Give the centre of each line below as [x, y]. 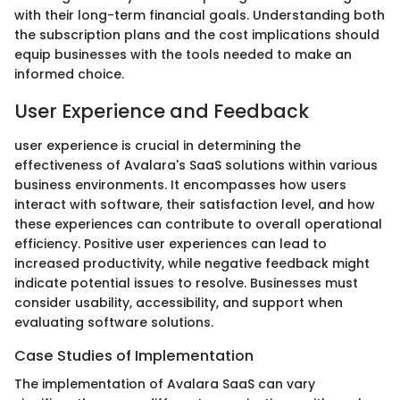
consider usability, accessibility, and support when [179, 302]
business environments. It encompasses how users [180, 184]
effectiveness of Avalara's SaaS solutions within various [196, 165]
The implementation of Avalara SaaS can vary [165, 383]
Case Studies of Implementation [134, 355]
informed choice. [69, 75]
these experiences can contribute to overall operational [198, 224]
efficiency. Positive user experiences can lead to [171, 243]
